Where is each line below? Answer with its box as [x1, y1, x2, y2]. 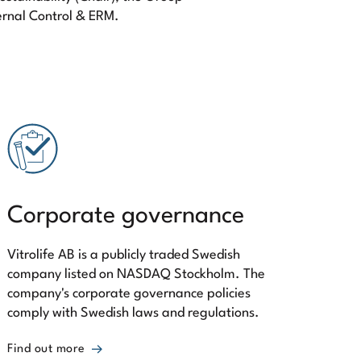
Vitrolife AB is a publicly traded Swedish [7, 248, 240, 262]
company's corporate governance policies [7, 287, 251, 301]
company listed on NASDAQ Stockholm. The [7, 268, 265, 281]
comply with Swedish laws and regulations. [7, 306, 259, 320]
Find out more [7, 343, 85, 355]
